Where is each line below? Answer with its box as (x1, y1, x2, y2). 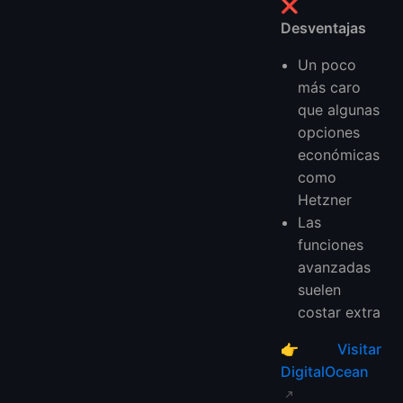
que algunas (298, 100, 381, 119)
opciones (298, 122, 361, 141)
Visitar (337, 339, 381, 358)
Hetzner (298, 190, 353, 209)
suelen (298, 280, 342, 299)
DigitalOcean (281, 362, 369, 381)
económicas (298, 145, 381, 164)
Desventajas (281, 18, 366, 37)
